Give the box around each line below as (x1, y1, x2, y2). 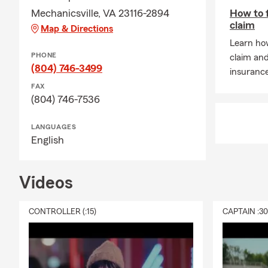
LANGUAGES (31, 123, 77, 130)
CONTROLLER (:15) (29, 208, 96, 216)
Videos (19, 174, 73, 192)
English (31, 135, 64, 145)
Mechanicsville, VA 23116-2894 (31, 8, 169, 19)
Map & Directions (41, 24, 113, 33)
